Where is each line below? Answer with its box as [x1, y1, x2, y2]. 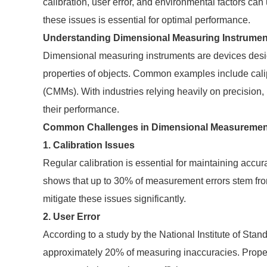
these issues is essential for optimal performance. [43, 15, 250, 25]
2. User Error [43, 212, 100, 222]
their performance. [43, 104, 119, 114]
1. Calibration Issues [43, 140, 135, 150]
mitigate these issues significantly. [43, 194, 186, 204]
